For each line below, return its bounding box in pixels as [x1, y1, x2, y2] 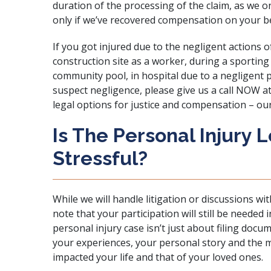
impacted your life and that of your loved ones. [53, 250, 263, 264]
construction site [53, 54, 129, 68]
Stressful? [53, 147, 148, 169]
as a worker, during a [129, 54, 230, 68]
